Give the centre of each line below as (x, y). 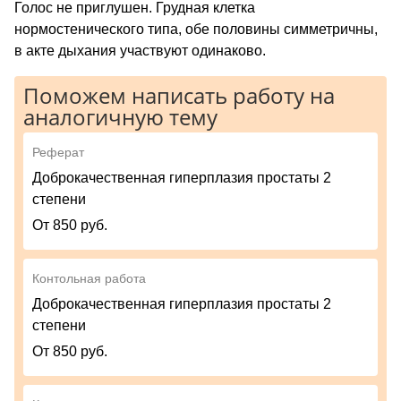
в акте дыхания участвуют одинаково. (140, 50)
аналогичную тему (120, 116)
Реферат (58, 152)
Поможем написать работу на (179, 95)
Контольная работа (89, 278)
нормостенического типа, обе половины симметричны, (196, 29)
